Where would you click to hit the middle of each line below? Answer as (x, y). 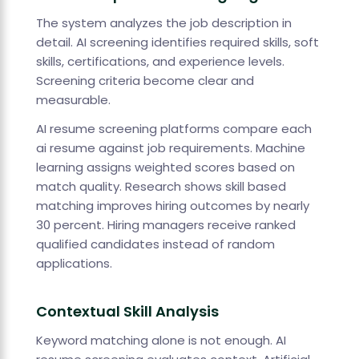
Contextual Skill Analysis (127, 312)
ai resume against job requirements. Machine (170, 148)
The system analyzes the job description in (163, 23)
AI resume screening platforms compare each (173, 129)
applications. (74, 264)
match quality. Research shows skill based (161, 187)
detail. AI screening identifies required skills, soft (177, 42)
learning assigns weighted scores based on (165, 167)
